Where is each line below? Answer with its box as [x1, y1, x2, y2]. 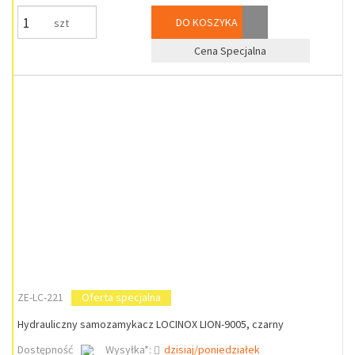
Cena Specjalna [194, 44, 267, 58]
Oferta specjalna [82, 290, 161, 304]
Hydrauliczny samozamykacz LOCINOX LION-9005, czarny [17, 317, 284, 331]
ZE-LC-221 [17, 290, 63, 304]
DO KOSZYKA [173, 15, 238, 29]
